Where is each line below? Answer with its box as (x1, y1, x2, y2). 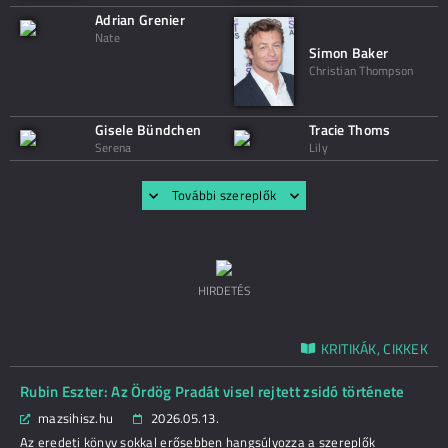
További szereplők (171, 185, 277, 205)
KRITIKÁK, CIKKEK (320, 338, 428, 359)
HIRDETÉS (197, 281, 251, 300)
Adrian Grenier (95, 9, 185, 30)
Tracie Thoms (309, 119, 391, 140)
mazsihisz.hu (38, 408, 114, 428)
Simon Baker (309, 42, 389, 63)
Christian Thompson (309, 61, 414, 80)
